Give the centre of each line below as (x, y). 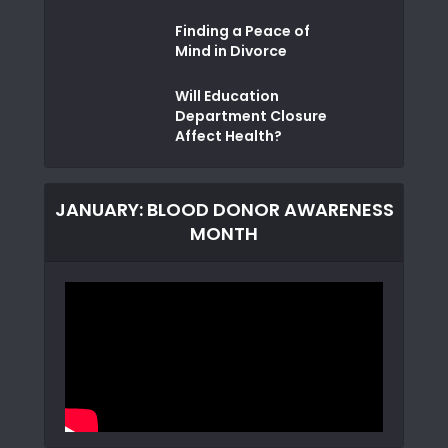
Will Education (227, 96)
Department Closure (251, 116)
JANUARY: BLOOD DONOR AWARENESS (224, 210)
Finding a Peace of (242, 31)
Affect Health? (228, 136)
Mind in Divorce (231, 51)
